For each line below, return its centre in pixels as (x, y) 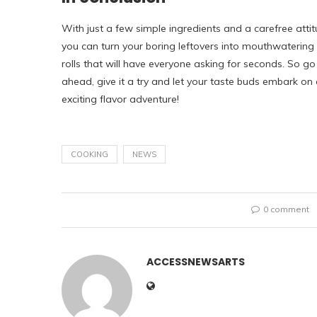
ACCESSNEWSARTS (196, 262)
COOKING (90, 154)
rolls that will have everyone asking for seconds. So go (189, 64)
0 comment (286, 209)
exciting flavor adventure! (120, 99)
